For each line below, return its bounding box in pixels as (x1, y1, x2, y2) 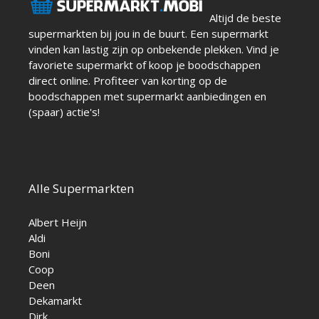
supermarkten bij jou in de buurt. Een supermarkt (28, 26, 268, 41)
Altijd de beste (206, 11, 281, 26)
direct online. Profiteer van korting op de (28, 73, 227, 88)
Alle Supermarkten (28, 180, 134, 197)
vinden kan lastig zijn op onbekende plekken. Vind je (28, 42, 279, 57)
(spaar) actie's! (28, 105, 100, 120)
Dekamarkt (28, 293, 82, 308)
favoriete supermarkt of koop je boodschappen (28, 58, 261, 73)
